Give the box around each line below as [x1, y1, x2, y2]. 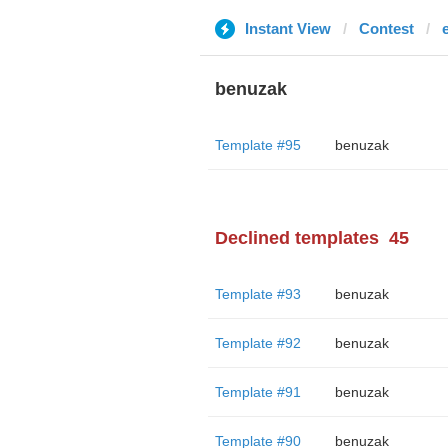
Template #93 [214, 286, 301, 302]
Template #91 [214, 384, 301, 400]
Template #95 [214, 137, 301, 153]
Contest [358, 20, 414, 37]
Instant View [244, 20, 331, 37]
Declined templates [214, 228, 379, 248]
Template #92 [214, 335, 301, 351]
